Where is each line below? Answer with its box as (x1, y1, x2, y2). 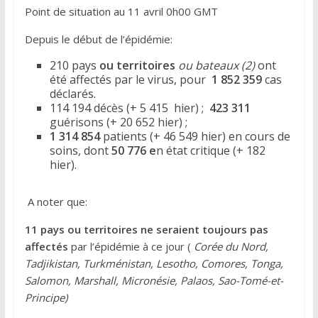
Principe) (24, 290, 73, 305)
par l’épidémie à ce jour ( (67, 238, 194, 253)
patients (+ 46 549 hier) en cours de (102, 128, 290, 144)
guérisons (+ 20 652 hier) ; (49, 114, 187, 130)
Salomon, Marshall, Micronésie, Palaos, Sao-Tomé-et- (24, 273, 283, 287)
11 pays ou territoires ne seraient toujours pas (24, 221, 268, 236)
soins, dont (49, 142, 111, 158)
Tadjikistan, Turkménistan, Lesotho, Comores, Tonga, (24, 256, 283, 270)
